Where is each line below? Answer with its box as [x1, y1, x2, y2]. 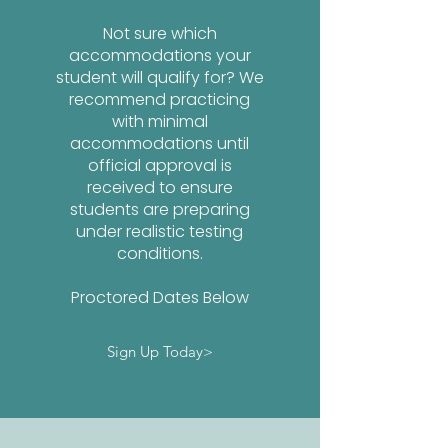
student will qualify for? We [55, 66, 264, 89]
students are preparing [69, 198, 250, 221]
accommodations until [70, 132, 249, 155]
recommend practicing [69, 88, 250, 111]
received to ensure [86, 176, 233, 199]
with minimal [111, 110, 208, 133]
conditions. [116, 242, 203, 265]
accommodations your [68, 44, 251, 67]
